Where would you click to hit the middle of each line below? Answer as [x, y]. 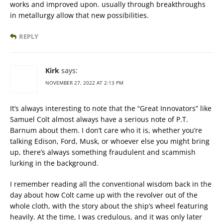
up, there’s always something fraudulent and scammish [103, 152]
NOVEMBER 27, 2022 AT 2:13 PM [84, 83]
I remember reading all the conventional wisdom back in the [111, 184]
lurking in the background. [54, 163]
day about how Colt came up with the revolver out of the [104, 195]
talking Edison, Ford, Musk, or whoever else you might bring [110, 141]
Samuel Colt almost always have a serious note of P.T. [99, 119]
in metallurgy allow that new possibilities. [79, 15]
